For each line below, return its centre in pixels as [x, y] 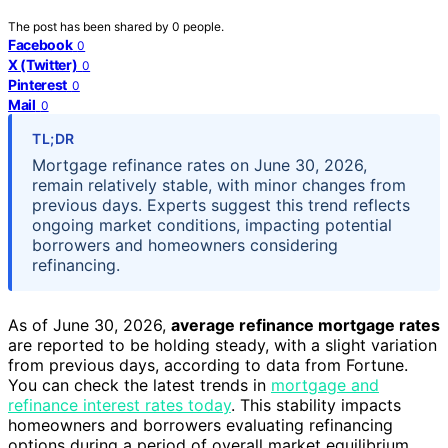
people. [203, 26]
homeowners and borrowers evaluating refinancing [200, 424]
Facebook [40, 44]
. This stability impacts [316, 404]
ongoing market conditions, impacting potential [212, 224]
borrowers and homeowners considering [185, 244]
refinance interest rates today [119, 404]
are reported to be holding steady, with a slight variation [222, 344]
